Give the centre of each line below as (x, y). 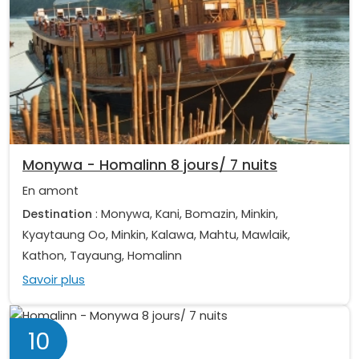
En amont (50, 191)
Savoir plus (54, 279)
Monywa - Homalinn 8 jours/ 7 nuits (150, 165)
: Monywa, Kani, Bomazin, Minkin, (185, 214)
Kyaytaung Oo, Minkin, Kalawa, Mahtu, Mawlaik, (156, 235)
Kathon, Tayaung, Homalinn (102, 256)
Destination (57, 214)
